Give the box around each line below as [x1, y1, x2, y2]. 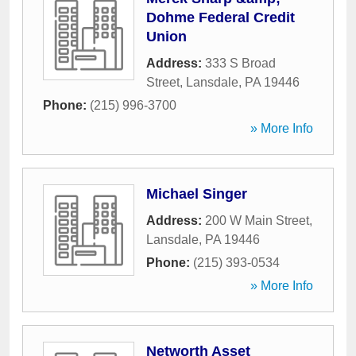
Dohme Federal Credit [146, 10, 295, 25]
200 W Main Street [205, 214, 309, 227]
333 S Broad [205, 56, 276, 70]
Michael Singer [146, 186, 247, 202]
